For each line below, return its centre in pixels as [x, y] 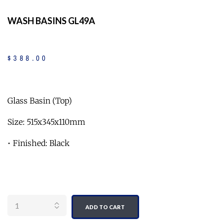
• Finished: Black [38, 143]
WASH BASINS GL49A [51, 21]
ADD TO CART [105, 207]
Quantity [24, 187]
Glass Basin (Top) [40, 100]
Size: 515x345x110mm [46, 122]
